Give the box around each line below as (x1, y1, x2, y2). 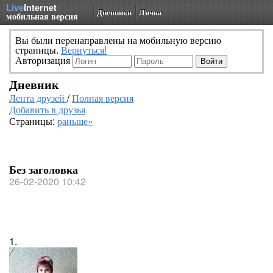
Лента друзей (9, 91, 67, 105)
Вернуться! (61, 43, 107, 57)
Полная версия (72, 91, 133, 105)
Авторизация (15, 53, 73, 67)
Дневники (97, 6, 132, 18)
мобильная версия (6, 10, 78, 22)
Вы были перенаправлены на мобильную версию (15, 33, 221, 47)
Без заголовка (9, 161, 78, 177)
